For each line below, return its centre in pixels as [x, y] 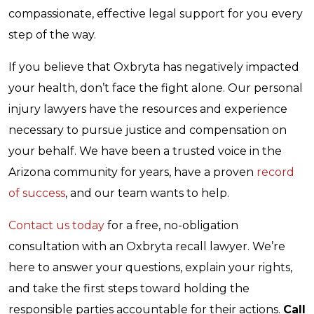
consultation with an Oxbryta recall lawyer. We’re [147, 246]
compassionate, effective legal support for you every [156, 14]
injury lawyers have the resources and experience [148, 109]
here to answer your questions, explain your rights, [150, 267]
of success [37, 193]
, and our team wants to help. [149, 193]
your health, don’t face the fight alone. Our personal [156, 88]
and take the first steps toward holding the [129, 288]
